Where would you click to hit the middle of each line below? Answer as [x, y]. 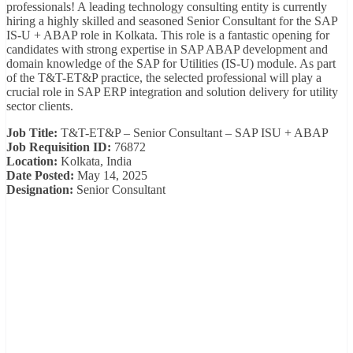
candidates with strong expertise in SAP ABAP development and [167, 49]
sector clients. [40, 106]
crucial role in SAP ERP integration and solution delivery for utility [172, 91]
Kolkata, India [95, 161]
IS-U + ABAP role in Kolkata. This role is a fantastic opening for [168, 35]
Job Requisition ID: [59, 147]
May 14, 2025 [111, 175]
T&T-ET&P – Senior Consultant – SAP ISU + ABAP [193, 132]
